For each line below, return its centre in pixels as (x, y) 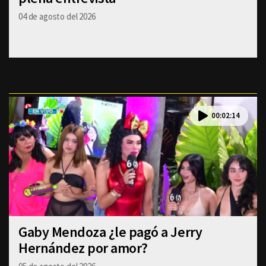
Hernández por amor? (83, 248)
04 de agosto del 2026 (57, 16)
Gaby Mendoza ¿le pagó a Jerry (110, 232)
